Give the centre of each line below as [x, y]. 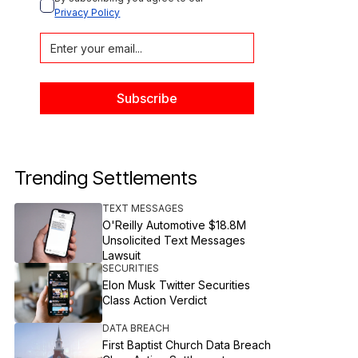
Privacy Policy [88, 12]
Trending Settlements [106, 178]
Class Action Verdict [155, 300]
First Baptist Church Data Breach [187, 345]
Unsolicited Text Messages [174, 240]
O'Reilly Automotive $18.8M [175, 225]
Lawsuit [122, 255]
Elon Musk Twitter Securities [177, 285]
